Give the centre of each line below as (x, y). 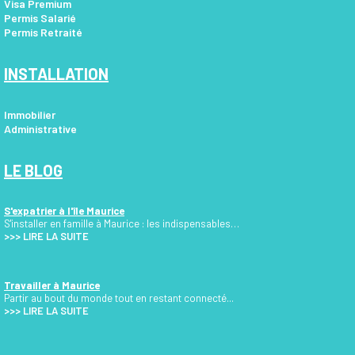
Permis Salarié (40, 17)
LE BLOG (33, 170)
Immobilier (30, 114)
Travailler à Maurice (52, 285)
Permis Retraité (43, 32)
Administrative (40, 128)
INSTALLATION (56, 73)
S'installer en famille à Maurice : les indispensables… (122, 223)
